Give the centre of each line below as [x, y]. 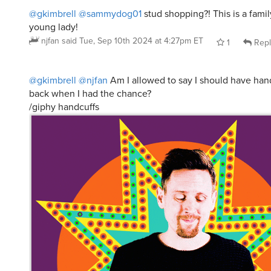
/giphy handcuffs [64, 106]
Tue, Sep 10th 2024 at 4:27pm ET [141, 41]
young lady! [54, 27]
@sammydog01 [110, 14]
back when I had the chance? [90, 93]
